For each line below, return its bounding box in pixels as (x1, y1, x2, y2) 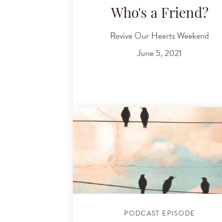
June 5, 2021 (137, 46, 182, 60)
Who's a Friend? (111, 7, 209, 22)
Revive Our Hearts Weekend (110, 28, 209, 42)
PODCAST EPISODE (124, 208, 195, 219)
